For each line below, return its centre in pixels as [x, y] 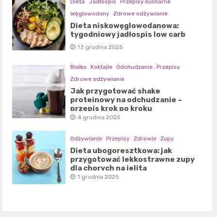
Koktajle [102, 67]
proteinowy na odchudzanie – [126, 100]
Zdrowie [145, 138]
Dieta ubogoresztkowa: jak [121, 150]
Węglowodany [90, 13]
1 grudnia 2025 [99, 177]
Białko [79, 67]
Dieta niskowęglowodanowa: [125, 25]
